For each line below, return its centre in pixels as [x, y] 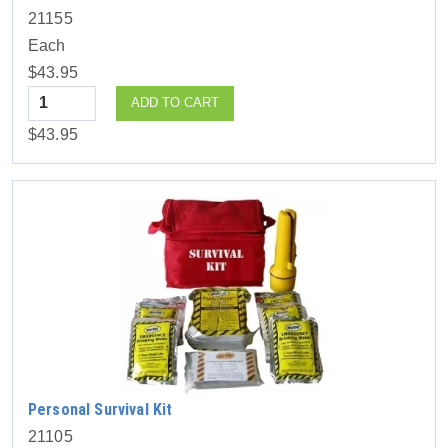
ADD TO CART [175, 103]
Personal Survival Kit [100, 409]
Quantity [60, 98]
